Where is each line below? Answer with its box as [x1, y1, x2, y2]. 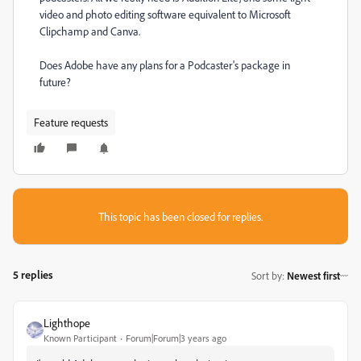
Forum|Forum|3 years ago [126, 332, 226, 344]
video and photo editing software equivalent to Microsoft [39, 7, 291, 21]
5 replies [13, 268, 53, 281]
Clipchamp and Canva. [39, 24, 140, 38]
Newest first [287, 268, 340, 282]
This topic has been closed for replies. [98, 210, 263, 223]
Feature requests [34, 115, 108, 129]
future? [39, 75, 71, 89]
